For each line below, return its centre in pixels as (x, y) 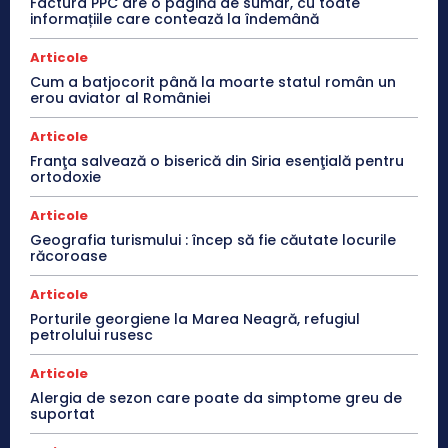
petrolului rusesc (91, 334)
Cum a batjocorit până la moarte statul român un (213, 81)
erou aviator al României (120, 97)
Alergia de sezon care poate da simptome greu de (216, 397)
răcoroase (68, 255)
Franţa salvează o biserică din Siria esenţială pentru (217, 160)
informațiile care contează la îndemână (174, 18)
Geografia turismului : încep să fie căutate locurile (213, 239)
